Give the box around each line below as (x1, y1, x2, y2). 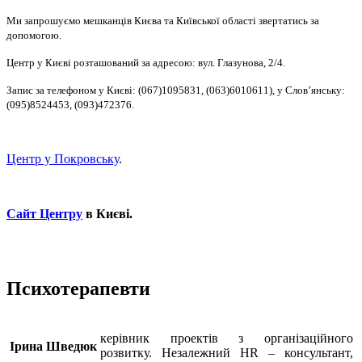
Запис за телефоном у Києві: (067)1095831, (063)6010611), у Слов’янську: (6, 83, 345, 96)
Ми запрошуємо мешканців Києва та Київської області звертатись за (6, 14, 319, 27)
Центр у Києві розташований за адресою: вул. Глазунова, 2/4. (6, 56, 285, 69)
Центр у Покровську (6, 151, 119, 166)
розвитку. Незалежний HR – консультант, (100, 345, 353, 360)
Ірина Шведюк (9, 339, 97, 353)
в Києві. (82, 206, 133, 221)
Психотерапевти (6, 277, 150, 299)
